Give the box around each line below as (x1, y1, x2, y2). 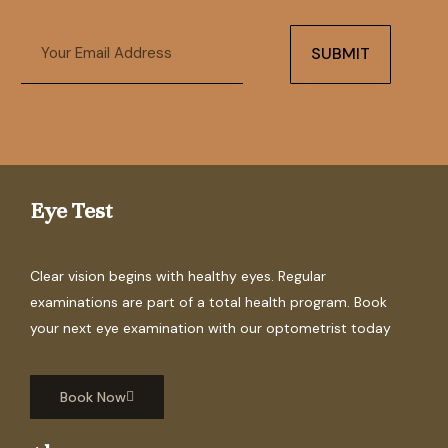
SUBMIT (311, 43, 371, 65)
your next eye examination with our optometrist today (30, 318, 391, 337)
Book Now (60, 387, 126, 406)
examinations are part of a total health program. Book (30, 292, 387, 311)
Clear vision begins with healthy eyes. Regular (30, 266, 326, 285)
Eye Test (30, 196, 113, 224)
